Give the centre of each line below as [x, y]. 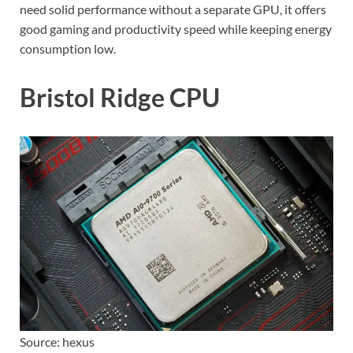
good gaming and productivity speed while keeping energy [176, 28]
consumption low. [68, 48]
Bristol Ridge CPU [120, 97]
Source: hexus [57, 341]
